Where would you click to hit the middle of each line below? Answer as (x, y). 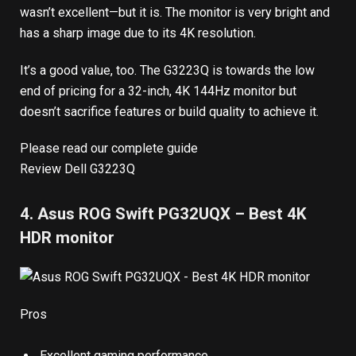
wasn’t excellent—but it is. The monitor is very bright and (175, 12)
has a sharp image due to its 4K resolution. (139, 33)
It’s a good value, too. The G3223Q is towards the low (167, 70)
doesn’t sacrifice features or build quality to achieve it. (169, 111)
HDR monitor (67, 238)
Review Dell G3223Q (77, 169)
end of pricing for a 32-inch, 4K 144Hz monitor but (158, 91)
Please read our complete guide (109, 149)
